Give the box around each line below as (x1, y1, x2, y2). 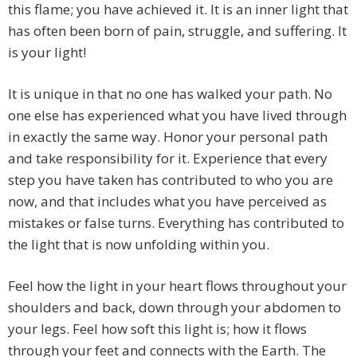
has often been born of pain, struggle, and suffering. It (8, 22, 347, 41)
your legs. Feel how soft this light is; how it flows (8, 320, 307, 339)
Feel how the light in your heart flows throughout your (8, 277, 347, 296)
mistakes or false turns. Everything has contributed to (8, 214, 344, 233)
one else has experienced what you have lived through (8, 106, 347, 125)
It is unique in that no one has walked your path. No (8, 84, 332, 104)
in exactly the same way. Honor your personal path (8, 127, 328, 147)
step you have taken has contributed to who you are (8, 171, 333, 190)
